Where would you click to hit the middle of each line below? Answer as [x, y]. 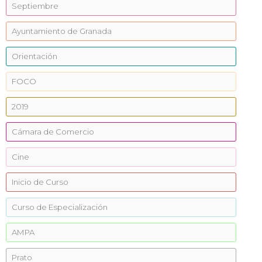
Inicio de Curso [40, 182]
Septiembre [35, 6]
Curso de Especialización [60, 207]
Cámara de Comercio [53, 132]
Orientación [35, 56]
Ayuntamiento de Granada [62, 31]
